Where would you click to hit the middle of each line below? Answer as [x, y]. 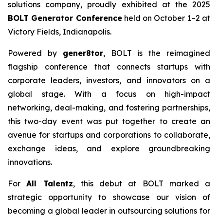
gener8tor [83, 53]
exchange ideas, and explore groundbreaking [109, 148]
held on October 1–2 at [166, 18]
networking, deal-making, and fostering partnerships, [109, 108]
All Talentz [50, 183]
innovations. [30, 162]
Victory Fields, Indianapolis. [60, 32]
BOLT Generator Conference [65, 18]
